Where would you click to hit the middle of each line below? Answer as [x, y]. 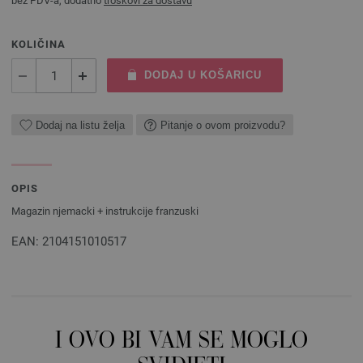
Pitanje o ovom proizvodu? [223, 125]
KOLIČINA [38, 44]
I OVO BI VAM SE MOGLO [181, 342]
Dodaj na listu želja [80, 125]
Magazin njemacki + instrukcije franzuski [105, 211]
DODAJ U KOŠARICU [203, 75]
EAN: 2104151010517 [69, 241]
